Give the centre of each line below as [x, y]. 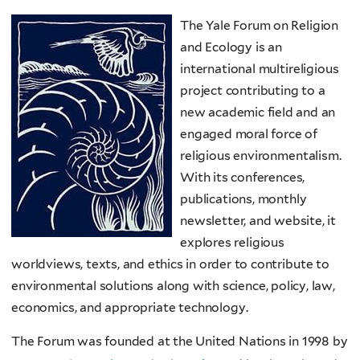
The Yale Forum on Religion [260, 25]
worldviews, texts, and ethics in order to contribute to [170, 264]
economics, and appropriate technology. [130, 307]
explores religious [232, 242]
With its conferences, [243, 177]
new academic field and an [258, 112]
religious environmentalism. [261, 155]
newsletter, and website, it [258, 220]
